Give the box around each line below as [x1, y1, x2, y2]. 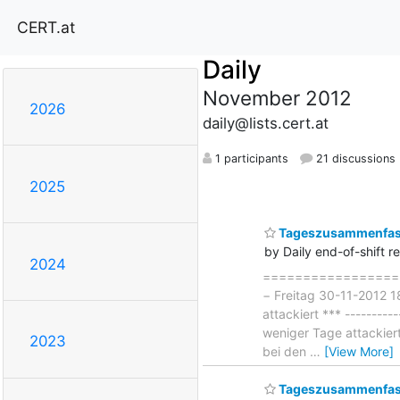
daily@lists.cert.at [202, 113, 329, 132]
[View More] [324, 343, 394, 359]
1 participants [211, 151, 288, 165]
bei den [262, 343, 310, 359]
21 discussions [312, 151, 396, 165]
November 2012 [202, 85, 352, 110]
